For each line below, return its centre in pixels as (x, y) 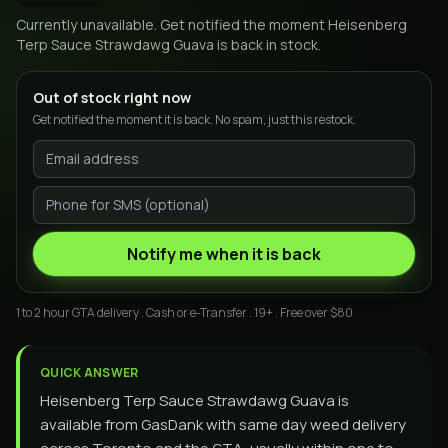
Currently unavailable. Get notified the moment (172, 24)
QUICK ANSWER (89, 372)
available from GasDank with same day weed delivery (223, 424)
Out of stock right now (112, 97)
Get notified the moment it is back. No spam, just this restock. (194, 119)
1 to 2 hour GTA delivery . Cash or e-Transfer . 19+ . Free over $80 (184, 312)
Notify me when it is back (224, 254)
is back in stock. (267, 44)
